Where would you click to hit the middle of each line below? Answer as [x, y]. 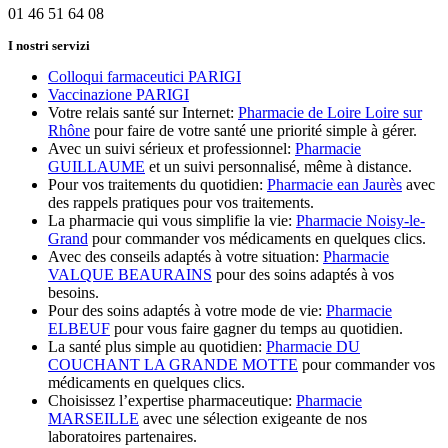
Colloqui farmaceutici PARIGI [144, 77]
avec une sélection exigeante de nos [253, 419]
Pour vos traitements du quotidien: [157, 185]
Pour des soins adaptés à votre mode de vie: [187, 311]
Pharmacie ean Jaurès [334, 185]
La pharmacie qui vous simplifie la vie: [172, 221]
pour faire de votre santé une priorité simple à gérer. [253, 131]
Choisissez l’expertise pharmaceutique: [172, 401]
